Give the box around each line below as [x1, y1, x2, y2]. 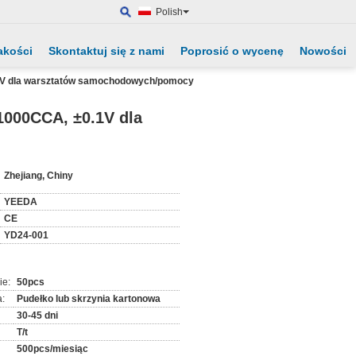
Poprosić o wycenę [180, 44, 284, 57]
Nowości [300, 44, 346, 57]
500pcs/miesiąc [17, 343, 88, 354]
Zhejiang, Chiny [4, 170, 73, 181]
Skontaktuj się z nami [48, 44, 164, 57]
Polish [156, 6, 183, 17]
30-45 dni [17, 310, 58, 321]
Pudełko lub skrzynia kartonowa [17, 293, 161, 304]
